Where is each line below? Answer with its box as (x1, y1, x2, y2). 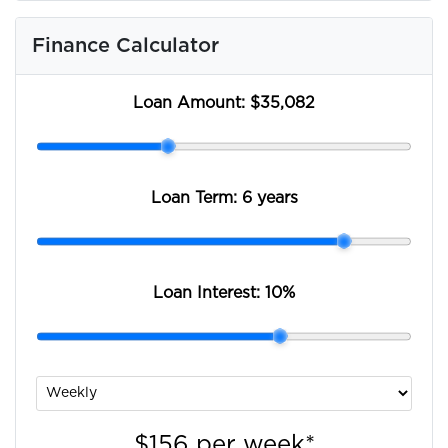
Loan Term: (150, 189, 242, 206)
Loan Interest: (153, 284, 265, 301)
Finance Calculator (32, 35, 219, 56)
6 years (241, 189, 298, 206)
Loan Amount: (133, 94, 250, 111)
